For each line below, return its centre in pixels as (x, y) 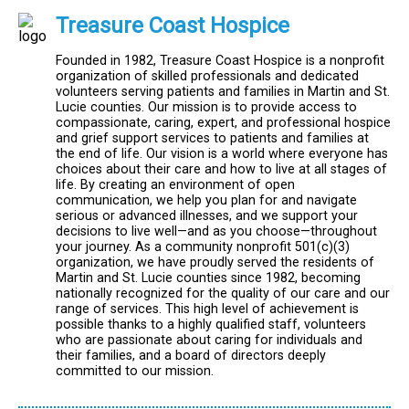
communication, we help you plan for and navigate (206, 201)
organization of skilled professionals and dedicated (207, 77)
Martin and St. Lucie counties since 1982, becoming (208, 278)
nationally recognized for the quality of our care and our (223, 294)
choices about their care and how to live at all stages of (221, 170)
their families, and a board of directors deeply (191, 356)
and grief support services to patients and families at (212, 139)
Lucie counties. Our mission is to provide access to (206, 108)
